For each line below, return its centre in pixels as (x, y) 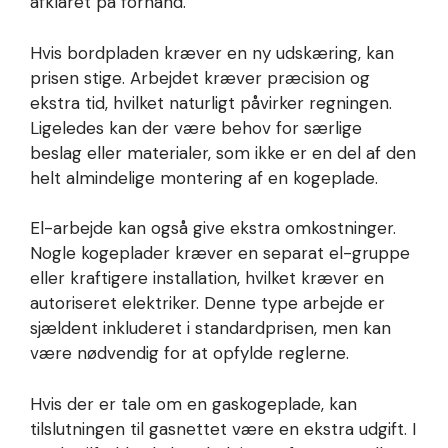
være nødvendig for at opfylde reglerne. (189, 353)
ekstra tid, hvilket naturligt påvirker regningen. (211, 102)
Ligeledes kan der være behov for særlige (196, 127)
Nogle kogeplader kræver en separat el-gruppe (220, 253)
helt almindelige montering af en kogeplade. (204, 177)
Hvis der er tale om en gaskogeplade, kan (193, 403)
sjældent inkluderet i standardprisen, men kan (210, 328)
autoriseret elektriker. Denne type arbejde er (207, 303)
